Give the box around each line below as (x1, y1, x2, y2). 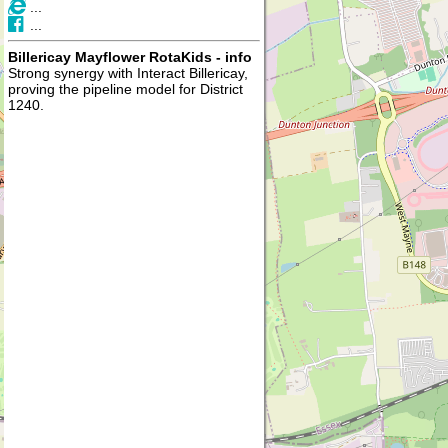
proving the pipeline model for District (8, 81, 243, 97)
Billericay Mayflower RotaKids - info (8, 49, 252, 65)
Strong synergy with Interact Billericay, (8, 65, 248, 81)
